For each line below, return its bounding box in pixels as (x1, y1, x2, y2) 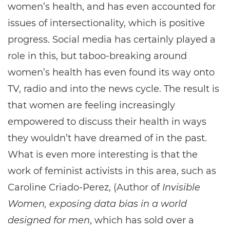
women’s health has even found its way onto (8, 67, 215, 78)
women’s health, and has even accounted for (8, 1, 216, 12)
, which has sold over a (90, 215, 194, 226)
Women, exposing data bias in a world (8, 198, 187, 209)
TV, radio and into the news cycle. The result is (8, 83, 219, 94)
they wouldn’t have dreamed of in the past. (8, 132, 207, 144)
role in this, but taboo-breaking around (8, 50, 187, 62)
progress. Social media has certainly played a (8, 34, 216, 45)
